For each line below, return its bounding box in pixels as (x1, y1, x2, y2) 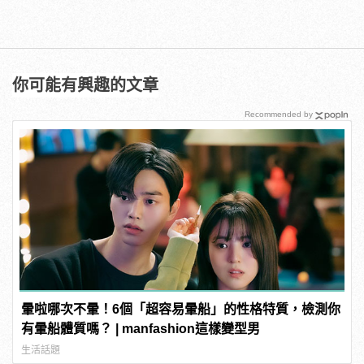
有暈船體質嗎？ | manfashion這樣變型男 (21, 321, 261, 336)
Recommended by (245, 110, 313, 119)
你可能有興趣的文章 (12, 76, 158, 95)
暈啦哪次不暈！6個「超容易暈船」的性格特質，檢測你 (21, 301, 341, 316)
